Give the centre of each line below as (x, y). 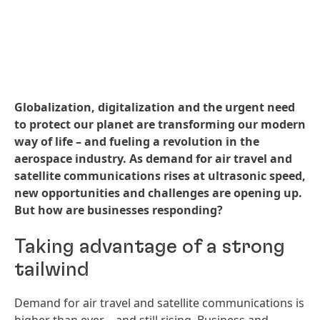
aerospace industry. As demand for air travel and (153, 159)
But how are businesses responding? (119, 210)
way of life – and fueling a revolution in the (137, 141)
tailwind (52, 270)
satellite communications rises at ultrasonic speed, (160, 176)
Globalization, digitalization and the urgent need (155, 107)
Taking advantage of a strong (150, 247)
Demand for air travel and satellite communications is (159, 303)
